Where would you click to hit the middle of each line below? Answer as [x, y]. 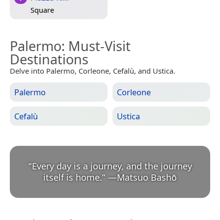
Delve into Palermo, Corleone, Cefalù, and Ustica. [93, 70]
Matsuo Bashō [147, 177]
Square [42, 10]
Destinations [49, 59]
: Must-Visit [96, 46]
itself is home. [73, 177]
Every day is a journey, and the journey [112, 166]
